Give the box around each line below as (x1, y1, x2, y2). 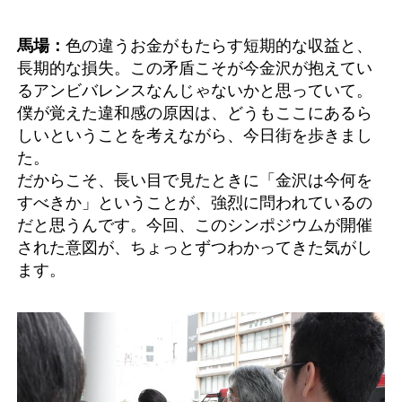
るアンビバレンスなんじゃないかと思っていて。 (17, 81, 372, 100)
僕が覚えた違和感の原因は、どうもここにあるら (17, 103, 372, 123)
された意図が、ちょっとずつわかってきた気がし (17, 238, 372, 258)
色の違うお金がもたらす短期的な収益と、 (66, 36, 372, 56)
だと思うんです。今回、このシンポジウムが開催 (17, 215, 372, 235)
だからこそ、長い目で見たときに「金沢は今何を (17, 170, 372, 190)
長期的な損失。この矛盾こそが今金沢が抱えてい (17, 58, 372, 78)
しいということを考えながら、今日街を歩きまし (17, 126, 372, 145)
